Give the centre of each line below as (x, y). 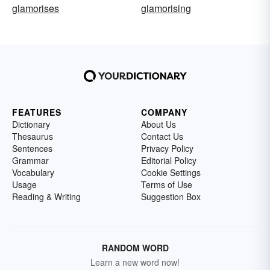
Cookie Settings (171, 173)
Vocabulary (33, 173)
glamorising (166, 8)
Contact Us (162, 137)
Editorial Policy (169, 161)
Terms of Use (167, 185)
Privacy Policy (167, 149)
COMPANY (164, 112)
